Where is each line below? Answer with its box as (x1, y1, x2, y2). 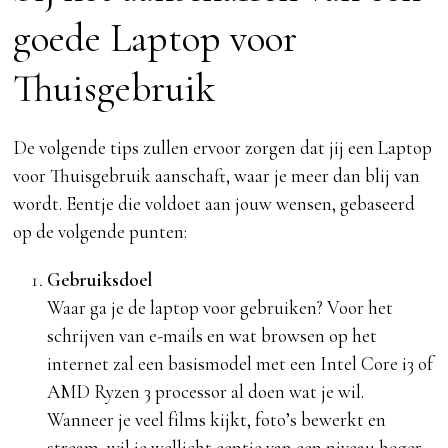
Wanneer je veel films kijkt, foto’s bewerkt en (46, 408, 386, 432)
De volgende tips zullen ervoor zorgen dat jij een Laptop (13, 136, 433, 160)
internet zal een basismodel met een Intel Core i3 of (46, 352, 433, 376)
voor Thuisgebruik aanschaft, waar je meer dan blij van (13, 164, 421, 188)
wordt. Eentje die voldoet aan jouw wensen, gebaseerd (13, 192, 416, 216)
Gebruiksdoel (46, 268, 152, 292)
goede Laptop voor (13, 15, 298, 63)
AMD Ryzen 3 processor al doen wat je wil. (46, 380, 364, 404)
